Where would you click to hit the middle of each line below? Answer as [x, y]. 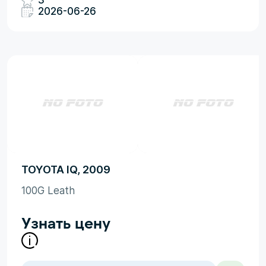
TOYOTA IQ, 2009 [66, 170]
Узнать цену [66, 222]
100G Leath [48, 191]
